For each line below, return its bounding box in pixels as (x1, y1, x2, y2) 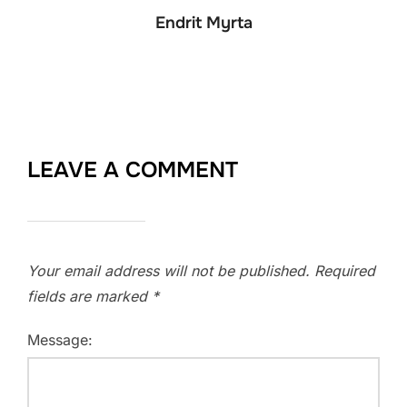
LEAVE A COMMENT (27, 155, 238, 184)
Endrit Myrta (154, 12, 253, 33)
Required (314, 261, 375, 280)
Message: (27, 330, 93, 349)
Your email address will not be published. (27, 261, 310, 280)
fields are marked (27, 286, 152, 305)
